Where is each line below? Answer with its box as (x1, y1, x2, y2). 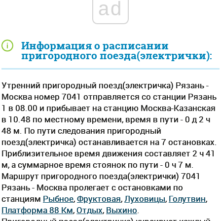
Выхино (106, 204, 137, 216)
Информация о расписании (21, 38, 169, 53)
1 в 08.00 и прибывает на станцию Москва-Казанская (1, 102, 216, 113)
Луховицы (124, 192, 165, 204)
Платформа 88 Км (1, 204, 73, 216)
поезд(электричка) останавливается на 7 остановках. (1, 136, 217, 147)
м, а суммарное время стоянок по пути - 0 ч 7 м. (1, 158, 194, 170)
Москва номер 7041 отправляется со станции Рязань (1, 90, 217, 102)
